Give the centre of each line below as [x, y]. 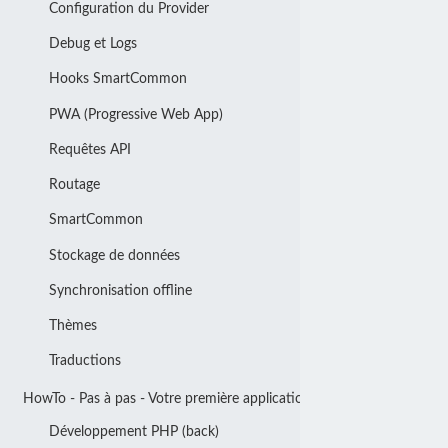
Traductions [84, 361]
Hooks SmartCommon [117, 79]
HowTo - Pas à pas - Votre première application [167, 399]
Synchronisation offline [120, 290]
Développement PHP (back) [133, 431]
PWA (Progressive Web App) [135, 114]
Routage [74, 185]
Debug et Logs [92, 44]
